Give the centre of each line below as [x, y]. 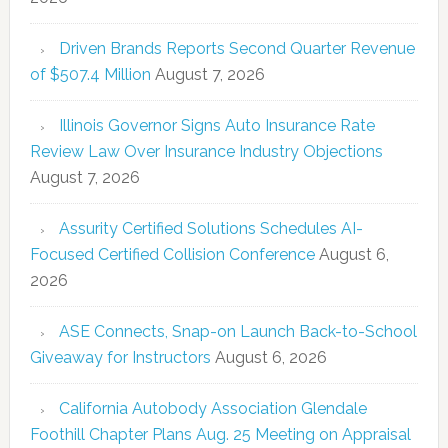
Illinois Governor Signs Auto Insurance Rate [216, 125]
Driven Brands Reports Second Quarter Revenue [236, 48]
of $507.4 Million [90, 74]
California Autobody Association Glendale [212, 408]
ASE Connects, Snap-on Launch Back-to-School [237, 331]
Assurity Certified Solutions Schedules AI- [210, 228]
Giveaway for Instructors [120, 357]
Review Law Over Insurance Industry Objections [206, 151]
